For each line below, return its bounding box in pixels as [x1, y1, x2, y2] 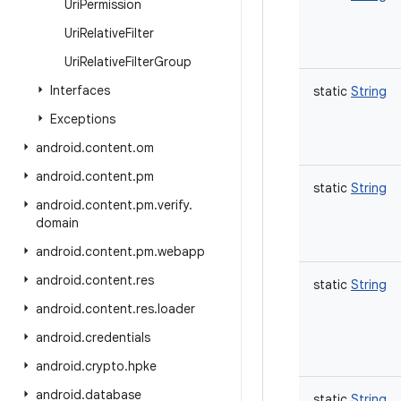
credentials [85, 329, 150, 346]
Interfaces [50, 82, 110, 98]
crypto [85, 358, 124, 374]
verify [158, 197, 189, 213]
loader [158, 301, 195, 317]
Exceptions [50, 111, 115, 127]
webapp [158, 243, 205, 260]
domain [36, 215, 79, 231]
